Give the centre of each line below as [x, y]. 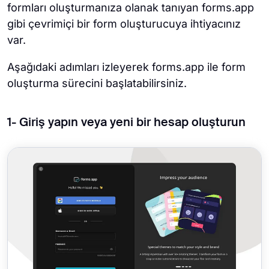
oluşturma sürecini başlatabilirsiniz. [97, 83]
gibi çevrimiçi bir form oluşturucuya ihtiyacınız [124, 23]
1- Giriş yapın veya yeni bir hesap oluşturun [126, 123]
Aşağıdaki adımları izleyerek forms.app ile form [126, 67]
